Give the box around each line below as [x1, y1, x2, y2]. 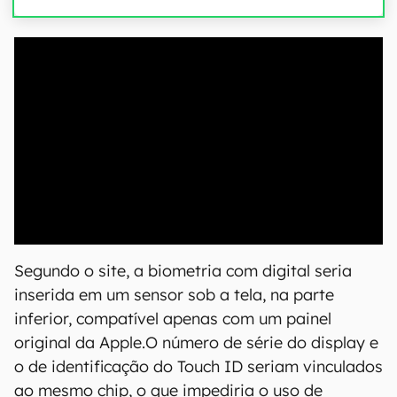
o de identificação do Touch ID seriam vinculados [14, 356, 383, 378]
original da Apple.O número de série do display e [14, 332, 378, 354]
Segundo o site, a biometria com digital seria [14, 261, 352, 282]
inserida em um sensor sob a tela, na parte [14, 284, 334, 306]
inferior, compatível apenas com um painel [14, 308, 331, 330]
